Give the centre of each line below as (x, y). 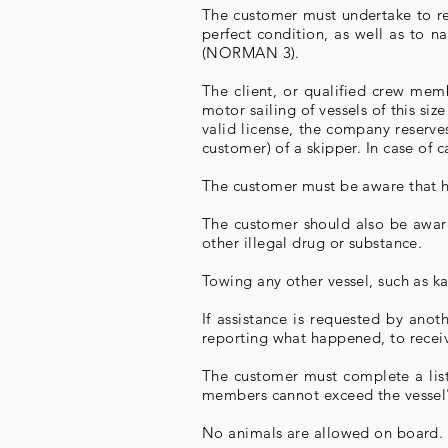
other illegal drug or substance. (312, 242)
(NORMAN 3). (251, 52)
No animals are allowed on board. (323, 432)
